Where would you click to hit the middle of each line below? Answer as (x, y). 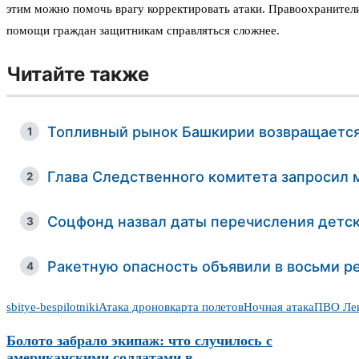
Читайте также (78, 75)
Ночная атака (279, 307)
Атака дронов (134, 307)
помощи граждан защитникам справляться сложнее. (143, 31)
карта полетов (207, 307)
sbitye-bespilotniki (52, 307)
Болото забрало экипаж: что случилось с (139, 340)
